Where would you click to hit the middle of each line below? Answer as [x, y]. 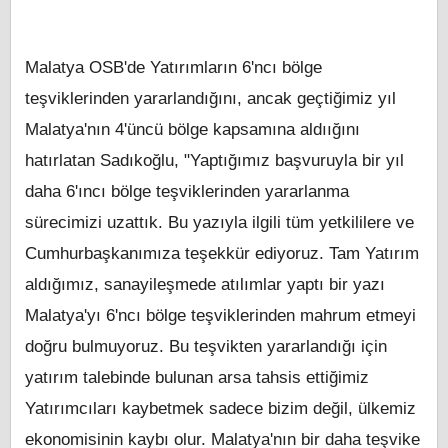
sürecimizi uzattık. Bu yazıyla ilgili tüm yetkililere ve [219, 223]
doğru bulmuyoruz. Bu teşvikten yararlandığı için [206, 347]
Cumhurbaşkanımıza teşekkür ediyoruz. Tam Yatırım [222, 254]
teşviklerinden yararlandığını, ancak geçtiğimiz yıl [210, 99]
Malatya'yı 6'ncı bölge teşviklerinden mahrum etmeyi [220, 316]
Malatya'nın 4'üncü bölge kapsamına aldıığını [192, 130]
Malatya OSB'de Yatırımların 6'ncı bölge [173, 68]
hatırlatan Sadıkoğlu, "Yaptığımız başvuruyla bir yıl [214, 161]
